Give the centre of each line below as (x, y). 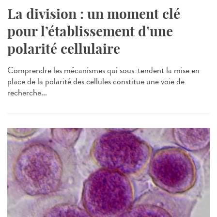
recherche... (27, 92)
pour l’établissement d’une (90, 31)
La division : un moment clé (94, 14)
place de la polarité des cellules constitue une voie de (96, 81)
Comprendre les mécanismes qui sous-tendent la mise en (103, 70)
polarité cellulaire (64, 48)
